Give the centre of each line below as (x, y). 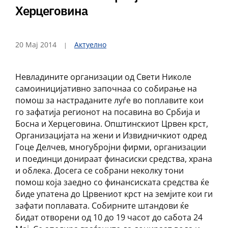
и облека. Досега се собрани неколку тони (99, 170)
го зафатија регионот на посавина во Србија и (108, 112)
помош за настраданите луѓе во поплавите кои (109, 100)
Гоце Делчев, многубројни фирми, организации (111, 147)
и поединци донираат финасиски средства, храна (114, 159)
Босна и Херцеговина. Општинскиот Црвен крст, (112, 124)
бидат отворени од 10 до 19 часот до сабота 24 (109, 217)
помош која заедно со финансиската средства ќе (112, 182)
